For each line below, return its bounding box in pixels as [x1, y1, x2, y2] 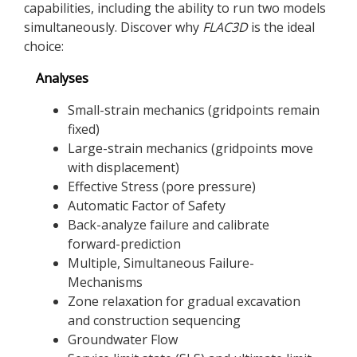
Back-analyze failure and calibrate [68, 215, 269, 233]
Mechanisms [68, 273, 143, 291]
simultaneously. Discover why [24, 18, 202, 36]
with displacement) [68, 158, 179, 176]
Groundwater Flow [68, 330, 178, 348]
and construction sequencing [68, 311, 241, 329]
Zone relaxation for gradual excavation [68, 292, 300, 310]
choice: [24, 37, 64, 55]
